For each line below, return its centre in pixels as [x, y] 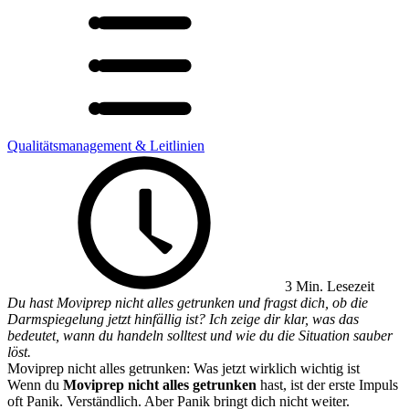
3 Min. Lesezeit [328, 286]
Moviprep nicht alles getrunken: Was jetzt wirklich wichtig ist [184, 368]
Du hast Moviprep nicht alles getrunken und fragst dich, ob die [188, 303]
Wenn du [35, 385]
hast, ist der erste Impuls [327, 385]
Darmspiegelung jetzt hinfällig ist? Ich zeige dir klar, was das [183, 319]
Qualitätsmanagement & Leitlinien [106, 146]
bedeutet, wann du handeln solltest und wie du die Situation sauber [200, 336]
